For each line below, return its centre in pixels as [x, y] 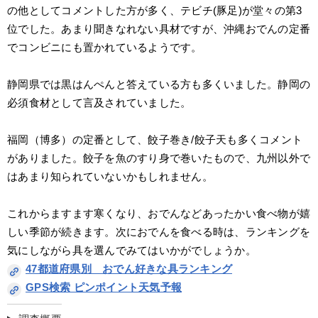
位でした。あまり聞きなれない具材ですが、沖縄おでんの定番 [159, 29]
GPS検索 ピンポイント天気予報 [104, 287]
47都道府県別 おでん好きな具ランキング [129, 269]
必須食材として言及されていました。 [99, 103]
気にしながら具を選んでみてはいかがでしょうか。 [132, 250]
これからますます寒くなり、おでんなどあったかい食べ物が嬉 [159, 213]
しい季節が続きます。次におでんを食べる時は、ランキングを [159, 232]
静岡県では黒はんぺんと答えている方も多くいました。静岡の [159, 84]
